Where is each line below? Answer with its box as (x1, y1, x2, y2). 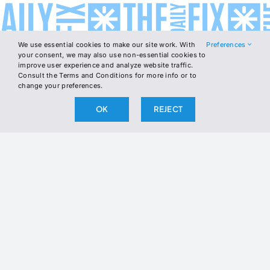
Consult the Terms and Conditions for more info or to (18, 71, 197, 80)
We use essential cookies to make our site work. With (18, 40, 196, 49)
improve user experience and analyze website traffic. (18, 61, 193, 69)
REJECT (153, 104, 183, 114)
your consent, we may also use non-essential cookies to (18, 51, 206, 59)
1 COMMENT (13, 192, 80, 205)
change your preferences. (18, 81, 103, 90)
